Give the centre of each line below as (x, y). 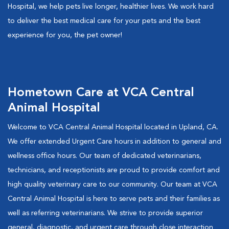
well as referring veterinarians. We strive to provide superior (105, 213)
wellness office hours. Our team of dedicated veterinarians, (105, 156)
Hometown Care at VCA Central (101, 93)
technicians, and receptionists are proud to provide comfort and (114, 170)
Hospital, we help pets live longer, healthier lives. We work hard (111, 7)
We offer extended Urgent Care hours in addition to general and (114, 142)
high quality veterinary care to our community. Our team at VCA (112, 185)
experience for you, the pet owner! (65, 35)
